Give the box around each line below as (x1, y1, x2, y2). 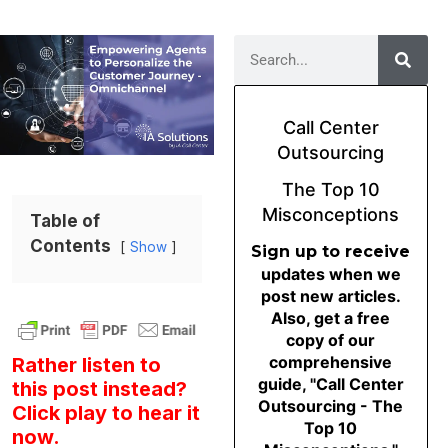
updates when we (260, 263, 401, 284)
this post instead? (12, 377, 187, 402)
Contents (30, 236, 111, 257)
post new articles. (260, 285, 401, 306)
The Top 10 (281, 179, 380, 201)
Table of (30, 211, 100, 232)
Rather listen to (12, 353, 161, 378)
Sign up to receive (251, 241, 411, 261)
